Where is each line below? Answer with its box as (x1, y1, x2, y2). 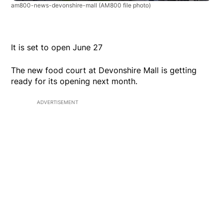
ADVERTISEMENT (37, 99, 78, 105)
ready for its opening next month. (11, 76, 138, 86)
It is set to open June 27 (11, 42, 103, 52)
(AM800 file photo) (99, 1, 151, 9)
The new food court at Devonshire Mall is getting (11, 65, 197, 75)
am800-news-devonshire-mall (11, 1, 99, 9)
